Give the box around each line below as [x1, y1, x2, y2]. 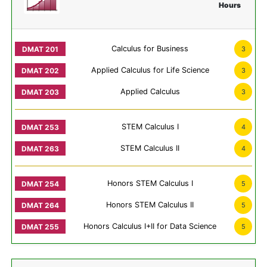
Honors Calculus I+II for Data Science [83, 222, 216, 231]
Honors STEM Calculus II [106, 200, 194, 210]
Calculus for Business [111, 44, 188, 54]
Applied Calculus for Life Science [91, 66, 209, 75]
